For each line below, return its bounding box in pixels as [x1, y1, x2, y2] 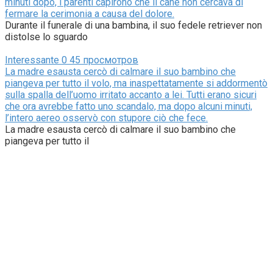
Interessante [5, 54, 59, 66]
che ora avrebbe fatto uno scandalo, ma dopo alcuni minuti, [5, 100, 252, 112]
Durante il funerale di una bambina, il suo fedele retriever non [5, 19, 262, 31]
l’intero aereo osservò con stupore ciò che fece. [5, 112, 208, 124]
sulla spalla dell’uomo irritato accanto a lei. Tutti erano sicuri [5, 88, 257, 101]
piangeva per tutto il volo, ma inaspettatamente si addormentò [5, 77, 268, 89]
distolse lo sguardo [5, 30, 88, 43]
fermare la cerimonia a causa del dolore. [5, 7, 174, 19]
